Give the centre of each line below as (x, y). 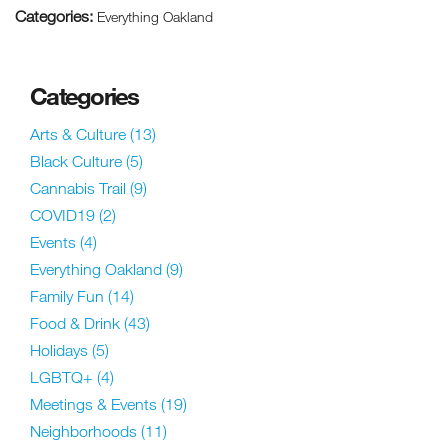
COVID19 (64, 215)
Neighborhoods (85, 431)
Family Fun (69, 296)
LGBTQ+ (63, 377)
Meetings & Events (95, 404)
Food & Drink (77, 323)
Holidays (61, 350)
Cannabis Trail (80, 188)
